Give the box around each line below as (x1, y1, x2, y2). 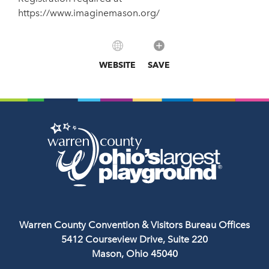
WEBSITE (99, 60, 136, 70)
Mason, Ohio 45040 (91, 248, 178, 259)
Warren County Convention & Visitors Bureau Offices (19, 219, 250, 231)
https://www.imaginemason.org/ (18, 7, 160, 19)
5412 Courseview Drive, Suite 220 (61, 234, 208, 245)
